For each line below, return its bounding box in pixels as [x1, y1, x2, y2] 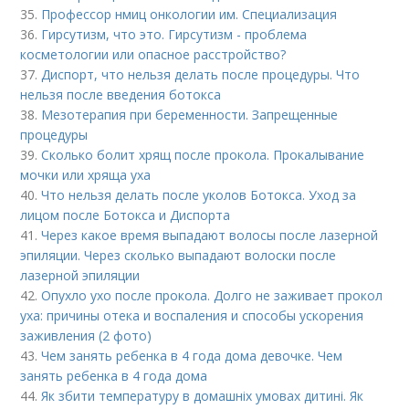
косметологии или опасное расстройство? [20, 46, 287, 64]
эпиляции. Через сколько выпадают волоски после [20, 246, 337, 265]
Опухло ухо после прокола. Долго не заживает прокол [41, 287, 383, 305]
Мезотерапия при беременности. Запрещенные [41, 106, 339, 124]
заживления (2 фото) [20, 327, 152, 345]
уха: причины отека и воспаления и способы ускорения [20, 307, 364, 325]
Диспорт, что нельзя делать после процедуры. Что [41, 66, 361, 84]
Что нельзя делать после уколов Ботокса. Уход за [41, 186, 357, 204]
